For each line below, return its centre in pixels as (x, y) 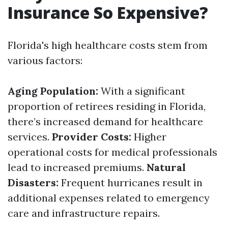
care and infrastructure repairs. (84, 213)
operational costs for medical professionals (112, 152)
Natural (166, 167)
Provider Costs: (92, 137)
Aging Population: (53, 91)
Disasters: (33, 182)
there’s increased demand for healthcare (105, 121)
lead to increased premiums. (77, 167)
